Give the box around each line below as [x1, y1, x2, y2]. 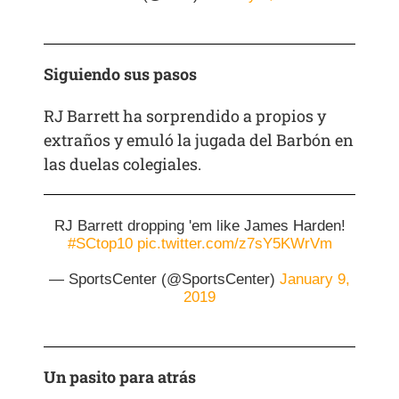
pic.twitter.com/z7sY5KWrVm [136, 235, 332, 253]
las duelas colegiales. [44, 153, 202, 175]
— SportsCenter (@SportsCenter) [49, 271, 280, 289]
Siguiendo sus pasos [44, 63, 198, 85]
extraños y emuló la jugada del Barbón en [44, 129, 354, 151]
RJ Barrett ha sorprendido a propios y [44, 105, 327, 127]
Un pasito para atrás [44, 366, 197, 388]
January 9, [280, 271, 350, 289]
